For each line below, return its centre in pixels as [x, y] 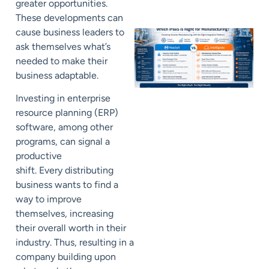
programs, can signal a [63, 142]
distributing [89, 171]
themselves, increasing [65, 214]
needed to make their [62, 61]
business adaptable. [58, 76]
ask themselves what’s [63, 47]
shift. [27, 171]
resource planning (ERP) [67, 113]
